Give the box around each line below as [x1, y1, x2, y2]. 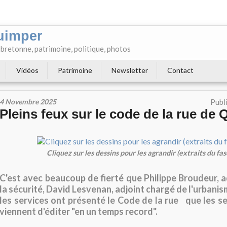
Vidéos [16, 66, 39, 74]
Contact [167, 66, 194, 74]
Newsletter [111, 66, 148, 74]
